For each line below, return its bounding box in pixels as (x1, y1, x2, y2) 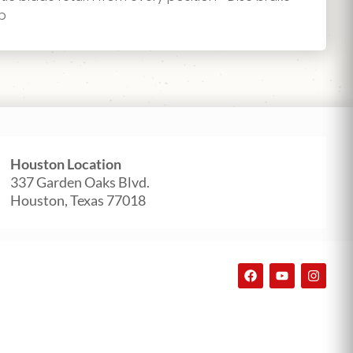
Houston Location (9, 155, 121, 173)
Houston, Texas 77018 (9, 191, 146, 210)
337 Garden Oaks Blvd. (9, 173, 150, 191)
